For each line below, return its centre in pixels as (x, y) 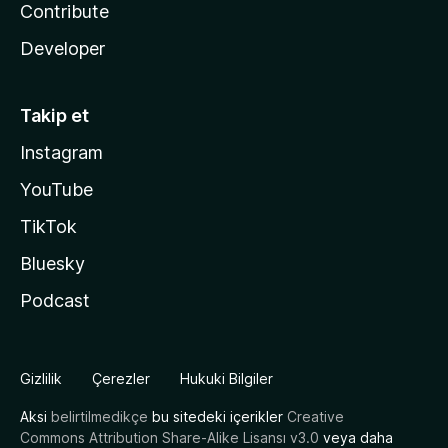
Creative (315, 416)
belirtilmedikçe (99, 416)
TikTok (48, 226)
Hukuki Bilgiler (226, 378)
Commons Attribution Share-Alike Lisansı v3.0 (169, 437)
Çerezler (121, 378)
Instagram (61, 152)
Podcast (55, 300)
